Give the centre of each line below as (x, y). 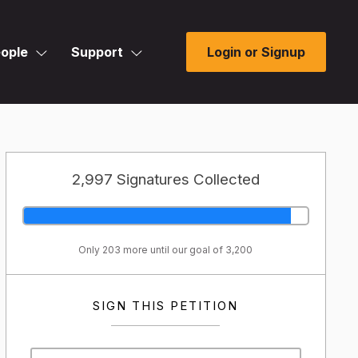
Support (97, 52)
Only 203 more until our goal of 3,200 (166, 250)
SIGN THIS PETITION (166, 306)
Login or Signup (256, 52)
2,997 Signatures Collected (165, 179)
